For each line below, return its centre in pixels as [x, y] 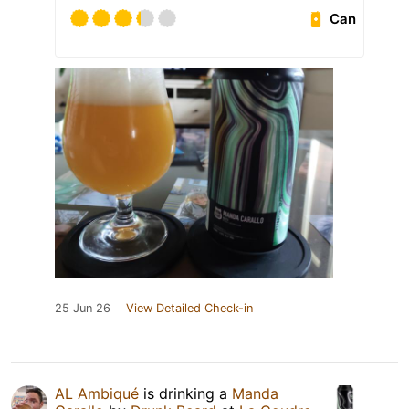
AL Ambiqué [97, 394]
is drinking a [185, 394]
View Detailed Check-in [189, 309]
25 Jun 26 [83, 309]
